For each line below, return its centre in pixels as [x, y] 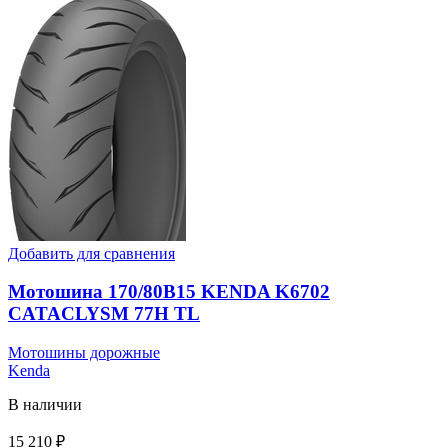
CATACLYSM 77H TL [104, 314]
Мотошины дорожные [84, 352]
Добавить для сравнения [91, 253]
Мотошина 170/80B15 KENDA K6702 [169, 292]
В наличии [45, 404]
